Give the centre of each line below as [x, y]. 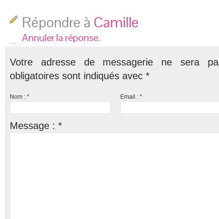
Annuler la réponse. [61, 37]
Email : [130, 97]
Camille [116, 22]
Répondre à [58, 22]
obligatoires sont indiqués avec [78, 76]
